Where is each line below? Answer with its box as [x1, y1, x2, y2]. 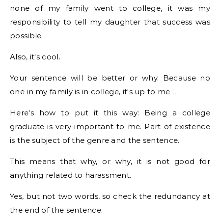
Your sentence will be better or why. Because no [10, 73, 210, 82]
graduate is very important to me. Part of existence [10, 122, 210, 131]
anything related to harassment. [10, 170, 132, 180]
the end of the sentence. [10, 205, 103, 215]
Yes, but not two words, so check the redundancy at [10, 192, 210, 201]
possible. [10, 31, 43, 40]
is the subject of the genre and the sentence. [10, 136, 180, 145]
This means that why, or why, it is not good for [10, 157, 210, 166]
